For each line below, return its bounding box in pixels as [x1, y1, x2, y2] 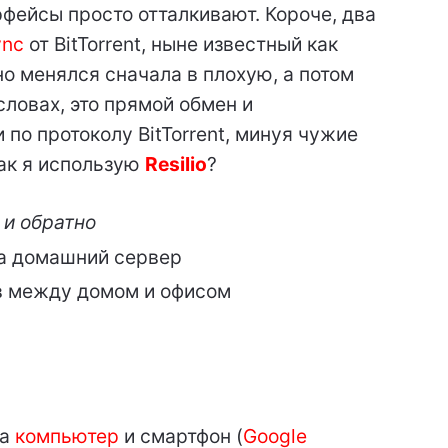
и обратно [3, 210, 96, 235]
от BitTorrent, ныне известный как [23, 32, 338, 57]
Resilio [144, 152, 207, 177]
